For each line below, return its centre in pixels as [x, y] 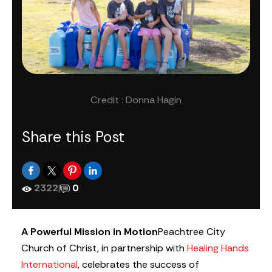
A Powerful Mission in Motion [90, 232]
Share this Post [73, 138]
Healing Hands [218, 248]
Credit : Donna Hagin [136, 100]
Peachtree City [192, 232]
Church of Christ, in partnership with [104, 248]
